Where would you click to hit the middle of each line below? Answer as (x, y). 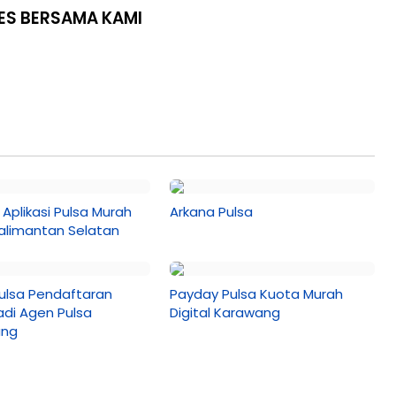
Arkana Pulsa (212, 212)
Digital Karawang (225, 312)
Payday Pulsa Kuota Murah (257, 294)
